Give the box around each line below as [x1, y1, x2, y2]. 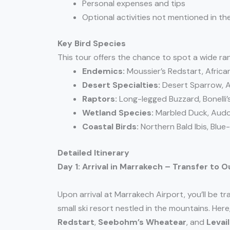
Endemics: [82, 66, 125, 77]
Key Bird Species [57, 38, 126, 49]
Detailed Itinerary [57, 147, 129, 159]
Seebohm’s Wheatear [98, 217, 186, 228]
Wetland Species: [82, 107, 154, 119]
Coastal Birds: [82, 121, 139, 132]
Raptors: [82, 93, 117, 105]
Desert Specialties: [82, 80, 160, 91]
